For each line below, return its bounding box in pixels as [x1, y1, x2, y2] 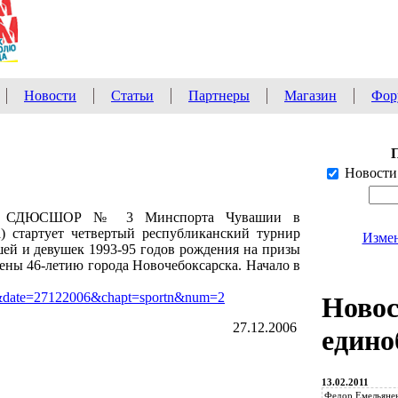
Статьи [111, 88, 154, 103]
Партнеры [188, 88, 250, 103]
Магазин [284, 88, 337, 103]
